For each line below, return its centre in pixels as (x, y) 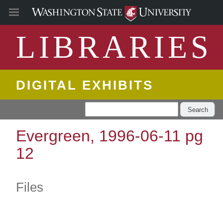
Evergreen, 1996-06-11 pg (110, 136)
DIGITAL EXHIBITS (85, 85)
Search (198, 110)
